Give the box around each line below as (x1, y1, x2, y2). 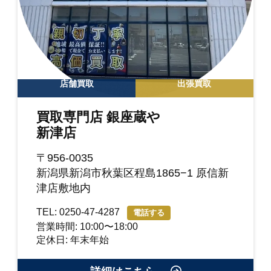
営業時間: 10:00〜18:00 (36, 221, 139, 232)
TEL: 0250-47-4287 (36, 207, 123, 218)
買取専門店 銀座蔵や (36, 109, 161, 125)
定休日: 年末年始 (36, 235, 109, 246)
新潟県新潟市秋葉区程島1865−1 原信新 (36, 167, 229, 180)
